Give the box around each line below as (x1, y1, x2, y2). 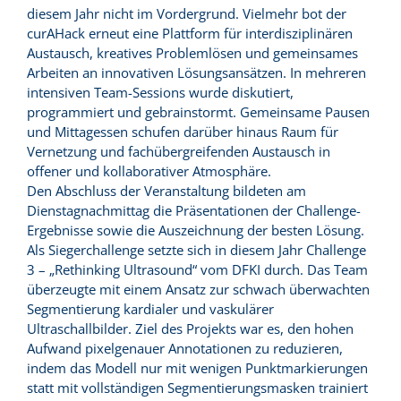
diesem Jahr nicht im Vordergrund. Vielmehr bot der (27, 4, 346, 23)
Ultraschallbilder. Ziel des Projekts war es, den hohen (27, 320, 354, 338)
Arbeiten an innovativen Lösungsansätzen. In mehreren (27, 64, 366, 82)
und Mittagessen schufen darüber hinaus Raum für (27, 123, 338, 141)
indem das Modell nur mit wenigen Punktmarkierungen (27, 359, 368, 378)
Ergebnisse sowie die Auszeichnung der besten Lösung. (27, 221, 364, 240)
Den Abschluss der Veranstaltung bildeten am (27, 182, 306, 200)
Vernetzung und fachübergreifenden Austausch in (27, 142, 330, 161)
